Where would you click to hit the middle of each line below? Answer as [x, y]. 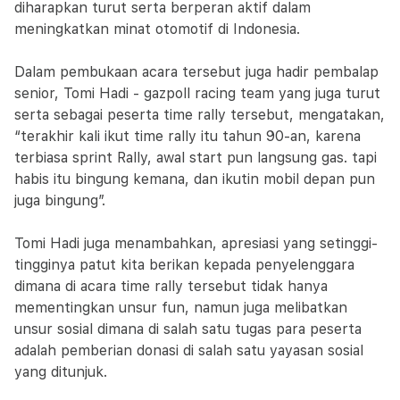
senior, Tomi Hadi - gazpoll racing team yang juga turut [197, 93]
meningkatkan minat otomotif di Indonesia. [157, 29]
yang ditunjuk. [61, 372]
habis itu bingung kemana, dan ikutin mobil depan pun [195, 179]
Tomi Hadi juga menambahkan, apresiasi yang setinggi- [196, 243]
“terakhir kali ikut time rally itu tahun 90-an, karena [187, 136]
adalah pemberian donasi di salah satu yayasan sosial [189, 350]
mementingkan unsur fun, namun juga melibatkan [181, 308]
